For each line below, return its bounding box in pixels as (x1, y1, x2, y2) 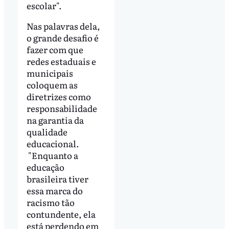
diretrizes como (26, 90, 91, 103)
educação (26, 161, 64, 174)
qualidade (26, 125, 67, 139)
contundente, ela (26, 208, 96, 221)
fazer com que (26, 43, 83, 56)
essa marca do (26, 184, 83, 197)
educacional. (26, 137, 79, 150)
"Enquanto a (26, 149, 78, 162)
